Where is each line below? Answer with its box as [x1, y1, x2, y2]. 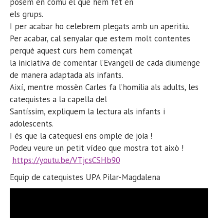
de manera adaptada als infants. [10, 69, 123, 80]
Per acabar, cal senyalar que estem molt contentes [10, 33, 190, 44]
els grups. [10, 8, 43, 19]
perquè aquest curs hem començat [10, 45, 132, 56]
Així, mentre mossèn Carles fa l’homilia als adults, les [10, 81, 199, 92]
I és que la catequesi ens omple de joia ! [10, 130, 152, 141]
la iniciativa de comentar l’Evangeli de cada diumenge [10, 57, 200, 68]
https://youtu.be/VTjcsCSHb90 [12, 154, 120, 165]
